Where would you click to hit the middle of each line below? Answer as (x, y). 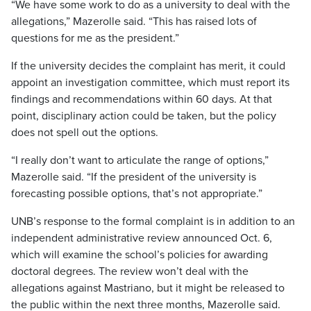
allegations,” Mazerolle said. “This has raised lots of (134, 22)
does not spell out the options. (85, 133)
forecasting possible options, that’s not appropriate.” (137, 194)
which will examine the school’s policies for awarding (140, 255)
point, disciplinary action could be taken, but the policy (144, 116)
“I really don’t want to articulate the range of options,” (140, 160)
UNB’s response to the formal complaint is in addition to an (153, 221)
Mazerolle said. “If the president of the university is (134, 177)
